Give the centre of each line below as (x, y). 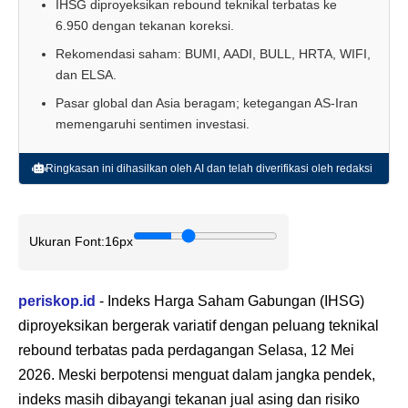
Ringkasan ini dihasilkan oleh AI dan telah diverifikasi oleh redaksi (209, 168)
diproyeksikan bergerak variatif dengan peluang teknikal (199, 325)
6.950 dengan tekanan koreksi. (145, 25)
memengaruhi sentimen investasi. (153, 123)
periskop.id (57, 301)
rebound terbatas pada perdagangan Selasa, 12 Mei (186, 350)
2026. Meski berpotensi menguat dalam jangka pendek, (197, 374)
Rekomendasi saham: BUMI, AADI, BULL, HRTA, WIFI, (213, 53)
